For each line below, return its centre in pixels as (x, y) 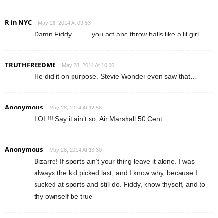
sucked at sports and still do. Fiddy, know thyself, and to (120, 184)
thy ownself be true (63, 196)
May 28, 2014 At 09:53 (64, 23)
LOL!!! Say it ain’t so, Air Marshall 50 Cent (98, 118)
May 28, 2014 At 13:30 (75, 150)
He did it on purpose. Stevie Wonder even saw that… (116, 76)
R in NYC (18, 22)
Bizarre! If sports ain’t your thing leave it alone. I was (114, 161)
